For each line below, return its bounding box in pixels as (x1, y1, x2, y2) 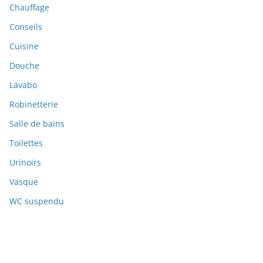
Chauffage (9, 2, 49, 14)
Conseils (9, 21, 42, 33)
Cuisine (9, 41, 39, 52)
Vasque (9, 176, 38, 188)
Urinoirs (9, 157, 41, 168)
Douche (9, 60, 39, 72)
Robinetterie (9, 99, 58, 110)
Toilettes (9, 137, 43, 149)
